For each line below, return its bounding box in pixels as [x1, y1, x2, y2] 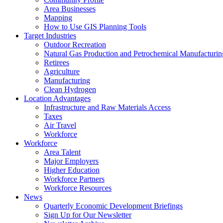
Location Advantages [24, 94, 91, 103]
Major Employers [44, 157, 99, 165]
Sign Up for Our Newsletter [44, 211, 131, 219]
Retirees [44, 58, 69, 67]
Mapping [44, 13, 72, 22]
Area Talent [44, 148, 81, 156]
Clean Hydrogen [44, 85, 96, 94]
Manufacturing [44, 76, 90, 85]
